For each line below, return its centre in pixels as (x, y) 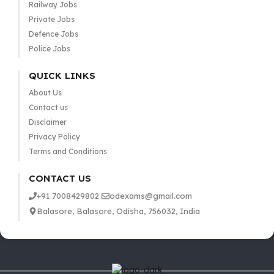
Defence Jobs (53, 34)
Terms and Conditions (68, 151)
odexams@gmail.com (150, 196)
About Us (45, 93)
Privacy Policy (54, 137)
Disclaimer (47, 122)
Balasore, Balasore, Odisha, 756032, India (118, 211)
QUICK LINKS (62, 76)
